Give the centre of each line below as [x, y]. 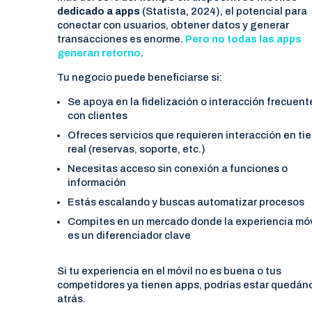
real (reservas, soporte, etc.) [136, 149]
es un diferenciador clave [129, 235]
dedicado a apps [99, 11]
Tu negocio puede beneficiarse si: [140, 77]
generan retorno [99, 53]
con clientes [97, 115]
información [96, 182]
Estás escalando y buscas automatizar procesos [186, 202]
